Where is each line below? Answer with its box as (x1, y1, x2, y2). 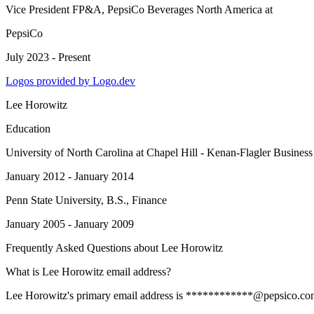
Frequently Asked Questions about (6, 242, 161, 254)
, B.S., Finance (101, 194, 167, 206)
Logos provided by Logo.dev (6, 75, 135, 87)
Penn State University (6, 194, 101, 206)
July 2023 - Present (6, 51, 90, 63)
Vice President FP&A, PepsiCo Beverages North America (6, 4, 262, 15)
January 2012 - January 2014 (6, 170, 134, 182)
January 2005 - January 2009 (6, 218, 134, 230)
